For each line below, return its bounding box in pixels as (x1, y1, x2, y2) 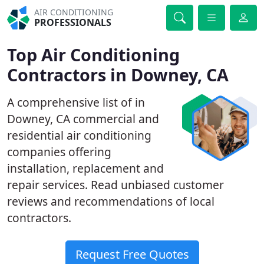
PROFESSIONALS (34, 16, 112, 29)
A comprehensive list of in (7, 94, 145, 110)
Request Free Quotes (75, 246, 189, 262)
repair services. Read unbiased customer (7, 177, 224, 193)
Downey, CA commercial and (7, 111, 159, 127)
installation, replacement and (7, 160, 164, 176)
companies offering (7, 144, 111, 160)
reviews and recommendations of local (7, 193, 214, 209)
